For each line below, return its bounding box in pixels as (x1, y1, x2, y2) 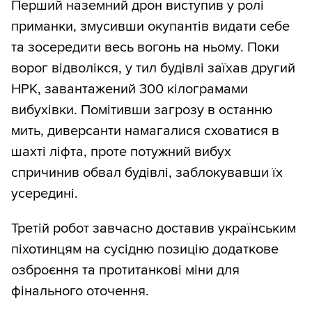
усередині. (11, 185, 78, 202)
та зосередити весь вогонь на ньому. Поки (11, 39, 279, 56)
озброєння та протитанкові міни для (11, 262, 240, 279)
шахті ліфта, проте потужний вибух (11, 143, 231, 160)
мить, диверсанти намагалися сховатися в (11, 123, 279, 139)
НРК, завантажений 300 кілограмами (11, 81, 248, 97)
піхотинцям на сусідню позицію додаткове (11, 241, 279, 258)
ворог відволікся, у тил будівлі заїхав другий (11, 60, 295, 77)
